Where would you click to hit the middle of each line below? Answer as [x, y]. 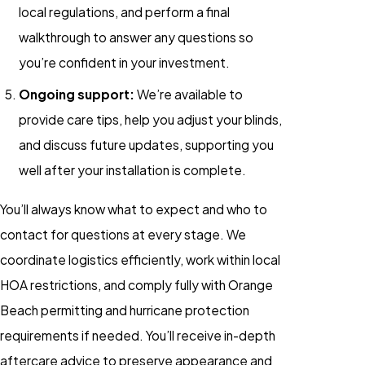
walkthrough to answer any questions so [136, 37]
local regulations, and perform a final [125, 12]
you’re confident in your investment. [125, 63]
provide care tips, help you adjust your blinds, [151, 120]
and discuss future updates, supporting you [147, 145]
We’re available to [189, 95]
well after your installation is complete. [133, 170]
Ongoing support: [77, 95]
